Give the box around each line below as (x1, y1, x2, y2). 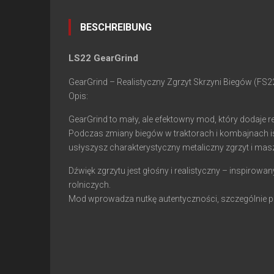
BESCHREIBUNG (80, 21, 152, 33)
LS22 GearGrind (68, 52, 138, 64)
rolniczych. (68, 179, 111, 190)
